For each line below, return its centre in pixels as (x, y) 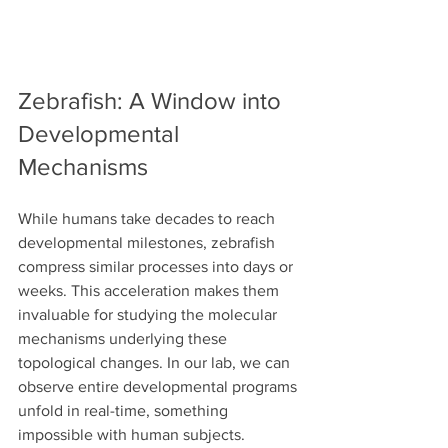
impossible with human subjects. (131, 434)
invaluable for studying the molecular (149, 314)
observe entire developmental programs (159, 386)
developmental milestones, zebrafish (148, 242)
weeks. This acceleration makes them (150, 290)
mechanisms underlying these (124, 338)
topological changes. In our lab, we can (156, 362)
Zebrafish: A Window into (152, 100)
